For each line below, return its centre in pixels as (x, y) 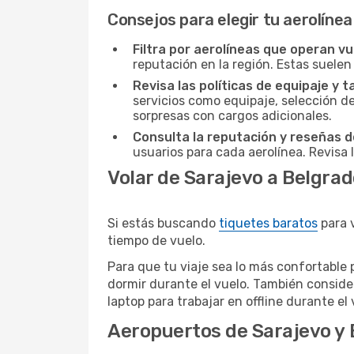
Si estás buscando (163, 223)
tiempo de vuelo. (156, 241)
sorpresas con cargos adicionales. (232, 116)
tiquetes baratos (268, 223)
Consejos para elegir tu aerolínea (230, 20)
